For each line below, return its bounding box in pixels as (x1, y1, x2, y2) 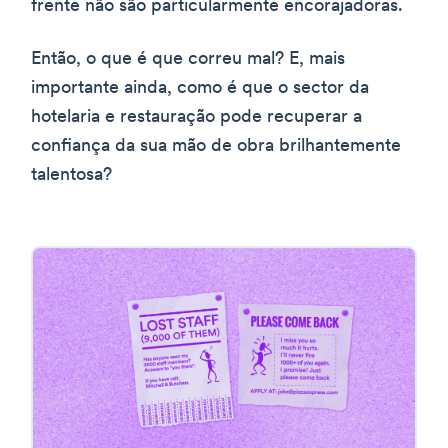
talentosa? (31, 165, 112, 185)
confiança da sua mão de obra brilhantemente (31, 136, 401, 156)
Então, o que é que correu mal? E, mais (31, 49, 345, 69)
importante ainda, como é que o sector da (31, 78, 369, 98)
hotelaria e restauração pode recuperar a (31, 107, 362, 127)
